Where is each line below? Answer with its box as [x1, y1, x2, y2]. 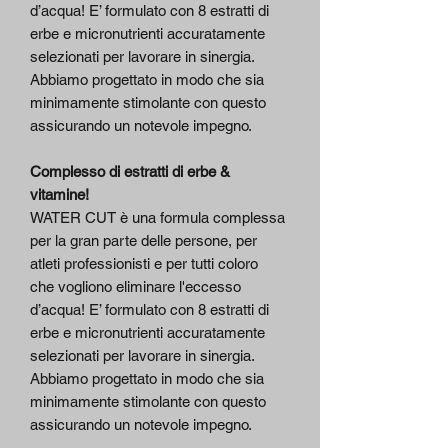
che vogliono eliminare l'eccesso [30, 278, 241, 296]
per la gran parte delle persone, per [30, 232, 257, 250]
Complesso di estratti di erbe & [30, 163, 230, 181]
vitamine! [30, 186, 89, 204]
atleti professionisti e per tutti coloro [30, 255, 258, 273]
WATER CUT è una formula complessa [30, 209, 285, 227]
